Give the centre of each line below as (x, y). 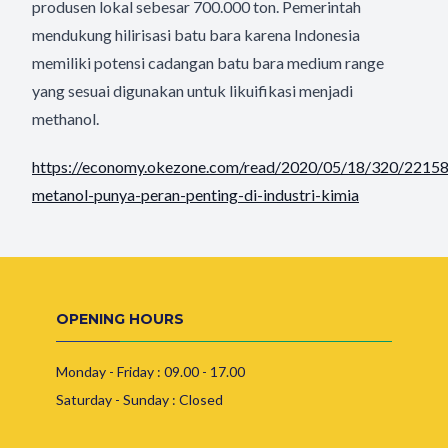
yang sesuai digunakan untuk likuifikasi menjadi (192, 90)
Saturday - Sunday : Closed (139, 399)
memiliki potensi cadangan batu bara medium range (208, 62)
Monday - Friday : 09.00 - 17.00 (150, 371)
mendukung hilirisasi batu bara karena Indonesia (196, 34)
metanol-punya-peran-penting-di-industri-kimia (195, 194)
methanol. (65, 118)
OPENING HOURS (120, 319)
